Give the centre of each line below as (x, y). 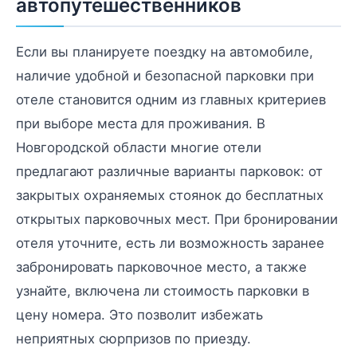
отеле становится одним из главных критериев (171, 99)
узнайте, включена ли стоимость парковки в (163, 290)
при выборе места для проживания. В (141, 123)
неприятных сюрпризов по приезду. (133, 338)
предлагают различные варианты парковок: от (169, 171)
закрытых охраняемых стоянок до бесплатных (170, 195)
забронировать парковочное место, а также (161, 267)
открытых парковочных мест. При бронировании (177, 219)
